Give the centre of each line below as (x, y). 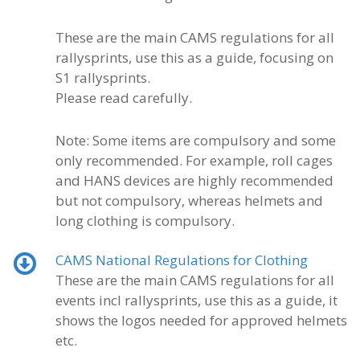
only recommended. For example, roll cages (194, 160)
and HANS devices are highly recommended (194, 180)
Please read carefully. (123, 97)
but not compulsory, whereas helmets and (189, 200)
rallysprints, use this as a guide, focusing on (194, 57)
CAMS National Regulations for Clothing (181, 260)
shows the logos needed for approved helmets (201, 320)
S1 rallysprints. (102, 77)
